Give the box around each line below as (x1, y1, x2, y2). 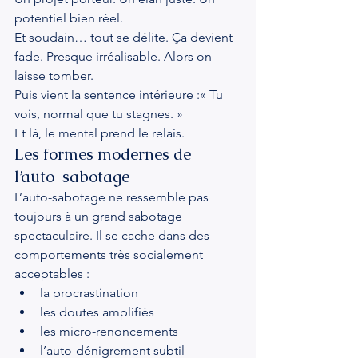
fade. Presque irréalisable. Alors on (14, 49, 215, 64)
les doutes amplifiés (40, 304, 154, 320)
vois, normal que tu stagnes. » (14, 106, 183, 121)
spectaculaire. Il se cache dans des (14, 228, 213, 243)
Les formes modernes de (14, 144, 195, 165)
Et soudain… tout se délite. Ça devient (14, 30, 236, 45)
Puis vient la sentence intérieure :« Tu (14, 87, 226, 102)
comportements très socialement (14, 247, 206, 262)
